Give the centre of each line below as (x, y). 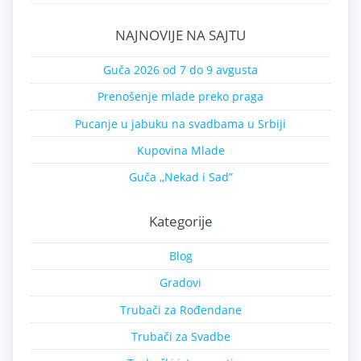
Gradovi (180, 283)
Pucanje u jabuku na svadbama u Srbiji (180, 123)
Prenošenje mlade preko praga (180, 97)
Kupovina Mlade (180, 150)
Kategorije (180, 221)
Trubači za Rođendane (180, 309)
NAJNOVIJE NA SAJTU (180, 35)
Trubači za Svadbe (180, 336)
